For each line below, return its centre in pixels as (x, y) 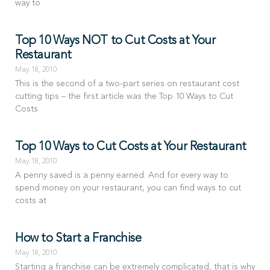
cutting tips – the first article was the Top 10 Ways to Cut (124, 97)
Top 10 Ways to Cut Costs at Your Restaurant (131, 147)
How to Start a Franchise (78, 239)
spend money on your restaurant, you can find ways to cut (128, 188)
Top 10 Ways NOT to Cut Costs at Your (115, 41)
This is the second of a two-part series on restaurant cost (127, 84)
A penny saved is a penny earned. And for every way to (122, 176)
